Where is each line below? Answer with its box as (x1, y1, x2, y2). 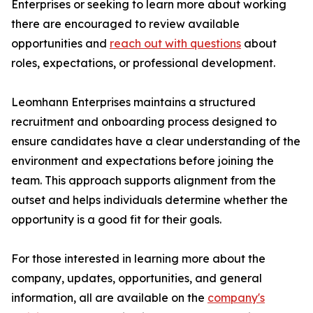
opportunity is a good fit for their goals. (11, 212, 221, 227)
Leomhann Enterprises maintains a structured (11, 95, 256, 110)
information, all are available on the (11, 291, 208, 305)
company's (208, 291, 265, 305)
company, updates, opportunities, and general (11, 271, 262, 286)
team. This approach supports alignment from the (11, 173, 276, 188)
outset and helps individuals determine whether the (11, 193, 288, 208)
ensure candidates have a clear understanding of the (11, 134, 300, 149)
